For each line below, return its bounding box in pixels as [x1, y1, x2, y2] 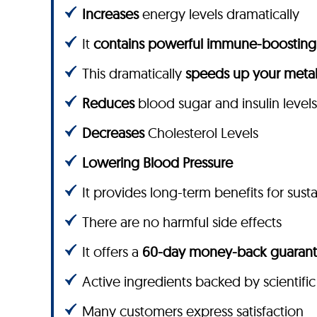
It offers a [82, 242, 142, 260]
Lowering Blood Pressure [82, 153, 233, 171]
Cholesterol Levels [144, 123, 258, 142]
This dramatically [82, 64, 185, 82]
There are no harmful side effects [82, 212, 282, 231]
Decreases [82, 123, 144, 142]
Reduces [82, 93, 134, 112]
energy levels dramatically [142, 4, 299, 23]
